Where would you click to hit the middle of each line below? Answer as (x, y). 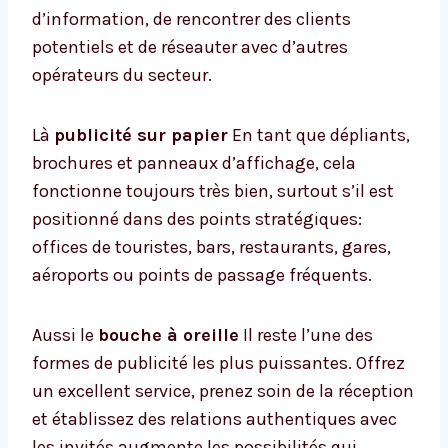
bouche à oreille (168, 335)
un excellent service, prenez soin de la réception (223, 391)
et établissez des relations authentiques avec (214, 419)
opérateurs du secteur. (122, 75)
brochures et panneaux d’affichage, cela (194, 163)
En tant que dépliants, (319, 135)
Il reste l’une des (306, 335)
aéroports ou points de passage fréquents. (202, 275)
